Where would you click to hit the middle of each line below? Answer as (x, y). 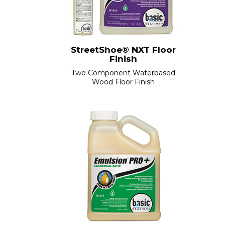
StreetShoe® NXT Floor (123, 49)
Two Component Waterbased (123, 73)
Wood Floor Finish (123, 82)
